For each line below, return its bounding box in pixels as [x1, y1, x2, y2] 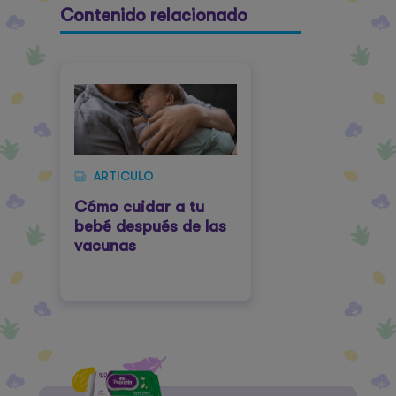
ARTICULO [94, 169, 154, 183]
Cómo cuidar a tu [74, 198, 204, 216]
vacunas [74, 237, 136, 255]
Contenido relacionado [60, 5, 247, 26]
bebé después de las [74, 217, 226, 235]
